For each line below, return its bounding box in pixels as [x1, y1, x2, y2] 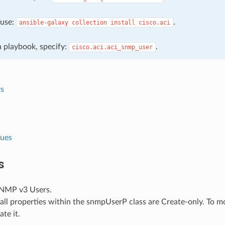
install [110, 19, 135, 26]
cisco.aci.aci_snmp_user [71, 43, 153, 51]
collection [71, 19, 107, 26]
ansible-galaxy [19, 19, 68, 26]
